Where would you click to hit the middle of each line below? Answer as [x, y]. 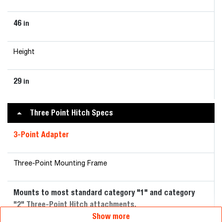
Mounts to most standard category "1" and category [104, 193]
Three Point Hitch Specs [71, 113]
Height [24, 52]
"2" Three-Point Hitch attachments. [75, 204]
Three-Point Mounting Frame [60, 164]
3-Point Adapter [41, 135]
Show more [111, 216]
